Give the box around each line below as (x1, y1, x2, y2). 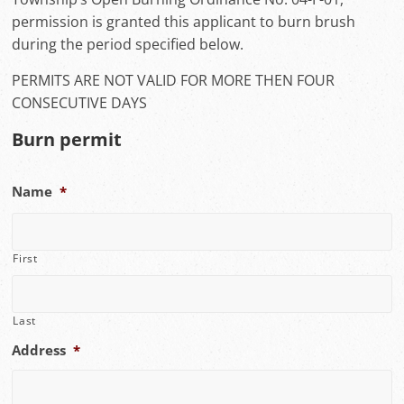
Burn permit (12, 127, 123, 151)
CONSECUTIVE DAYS (12, 93, 148, 113)
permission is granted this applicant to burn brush (12, 12, 356, 32)
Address (12, 341, 67, 359)
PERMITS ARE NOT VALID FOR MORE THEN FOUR (12, 70, 335, 90)
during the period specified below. (12, 34, 244, 54)
